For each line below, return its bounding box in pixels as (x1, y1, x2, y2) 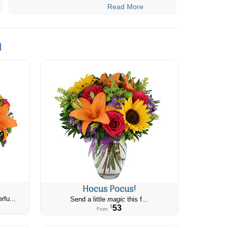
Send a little (70, 195, 108, 203)
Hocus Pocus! (82, 182, 136, 197)
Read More (107, 2, 144, 11)
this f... (125, 195, 149, 203)
